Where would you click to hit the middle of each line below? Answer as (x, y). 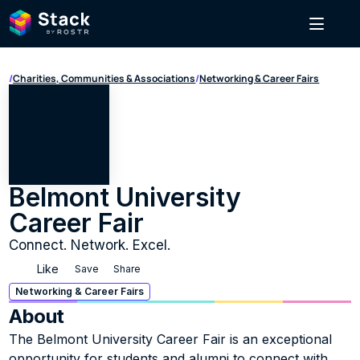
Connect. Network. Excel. (90, 245)
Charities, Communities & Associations (104, 78)
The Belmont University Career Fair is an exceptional (171, 339)
